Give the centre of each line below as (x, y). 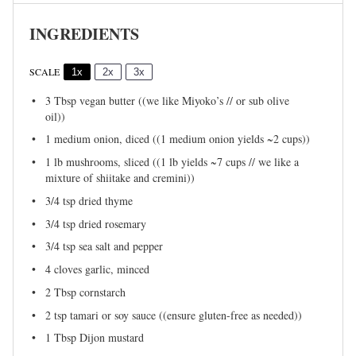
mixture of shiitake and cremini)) (120, 178)
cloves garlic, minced (100, 269)
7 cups (231, 162)
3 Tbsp (61, 100)
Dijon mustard (110, 338)
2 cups (288, 139)
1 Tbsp (61, 338)
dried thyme (104, 200)
